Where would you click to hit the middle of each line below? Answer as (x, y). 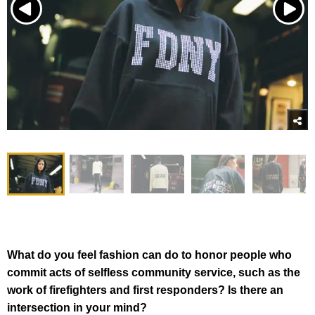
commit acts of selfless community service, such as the (154, 273)
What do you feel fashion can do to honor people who (149, 255)
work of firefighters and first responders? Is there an (145, 290)
